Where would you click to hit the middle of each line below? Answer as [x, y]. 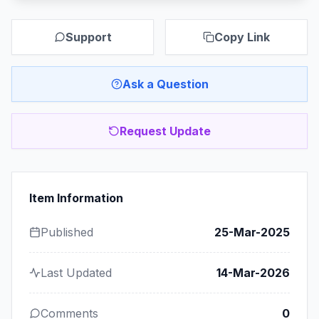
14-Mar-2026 [253, 273]
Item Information [76, 198]
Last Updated [76, 273]
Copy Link [242, 37]
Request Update [165, 131]
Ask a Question [165, 84]
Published [67, 232]
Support [88, 37]
